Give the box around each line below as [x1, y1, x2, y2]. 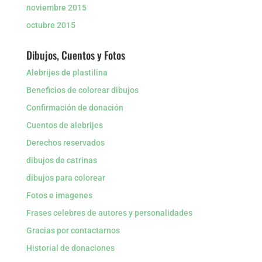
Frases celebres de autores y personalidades [26, 208, 192, 218]
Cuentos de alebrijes [26, 120, 103, 130]
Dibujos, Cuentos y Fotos [26, 47, 125, 63]
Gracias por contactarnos [26, 226, 120, 235]
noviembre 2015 [26, 3, 87, 12]
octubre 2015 [26, 20, 75, 30]
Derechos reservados [26, 138, 105, 147]
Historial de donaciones [26, 243, 115, 253]
